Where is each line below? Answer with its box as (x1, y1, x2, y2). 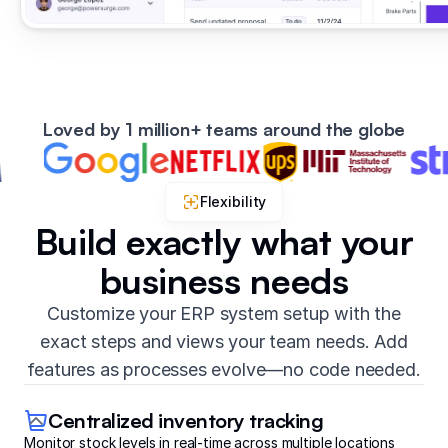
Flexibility (199, 193, 267, 211)
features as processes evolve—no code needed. (27, 359, 421, 381)
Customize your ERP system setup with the (47, 303, 401, 325)
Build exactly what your (34, 219, 414, 265)
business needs (99, 258, 349, 304)
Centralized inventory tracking (48, 408, 324, 434)
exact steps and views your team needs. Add (40, 331, 408, 353)
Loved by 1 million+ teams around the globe (42, 118, 406, 141)
